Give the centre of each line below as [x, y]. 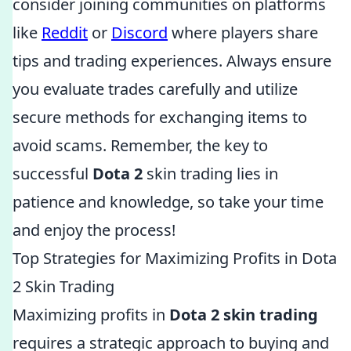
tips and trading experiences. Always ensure [172, 61]
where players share [243, 33]
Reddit [65, 33]
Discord [139, 33]
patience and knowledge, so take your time [168, 202]
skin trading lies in [210, 174]
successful [52, 174]
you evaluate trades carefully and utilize [155, 89]
